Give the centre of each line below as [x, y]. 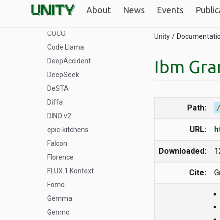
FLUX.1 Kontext [70, 171]
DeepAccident [69, 61]
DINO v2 [59, 116]
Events [170, 10]
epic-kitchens [68, 130]
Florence [60, 157]
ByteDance [64, 20]
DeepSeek [63, 75]
